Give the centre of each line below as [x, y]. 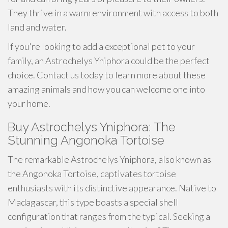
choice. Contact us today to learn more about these [107, 75]
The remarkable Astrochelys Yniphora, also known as [109, 159]
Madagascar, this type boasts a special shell [93, 202]
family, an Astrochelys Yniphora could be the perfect [109, 61]
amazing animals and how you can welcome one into [106, 89]
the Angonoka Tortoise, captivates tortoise [92, 174]
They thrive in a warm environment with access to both [113, 13]
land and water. [37, 27]
